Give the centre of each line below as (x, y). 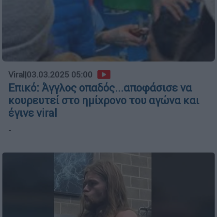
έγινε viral (33, 113)
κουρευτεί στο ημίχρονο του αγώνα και (104, 100)
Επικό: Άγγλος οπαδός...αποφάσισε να (100, 88)
